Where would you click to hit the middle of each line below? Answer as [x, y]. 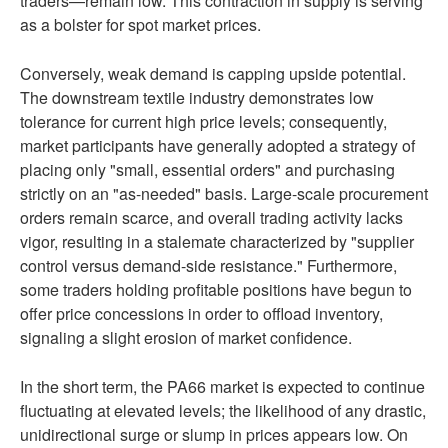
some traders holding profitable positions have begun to [216, 290]
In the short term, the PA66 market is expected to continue [222, 387]
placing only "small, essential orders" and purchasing [207, 170]
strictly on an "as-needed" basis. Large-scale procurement [224, 194]
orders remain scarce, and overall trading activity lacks [211, 218]
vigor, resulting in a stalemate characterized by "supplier [217, 242]
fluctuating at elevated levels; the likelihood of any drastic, [223, 411]
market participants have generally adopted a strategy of [217, 146]
